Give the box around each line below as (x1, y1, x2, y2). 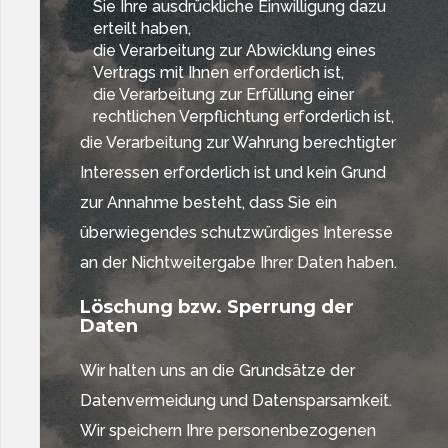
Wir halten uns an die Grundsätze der (80, 361, 355, 380)
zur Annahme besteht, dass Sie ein (80, 193, 337, 212)
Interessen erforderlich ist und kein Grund (80, 163, 386, 182)
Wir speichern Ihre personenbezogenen (80, 421, 376, 440)
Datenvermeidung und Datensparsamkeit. (80, 391, 392, 410)
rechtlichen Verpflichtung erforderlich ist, (92, 107, 394, 126)
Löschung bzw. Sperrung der (80, 296, 354, 318)
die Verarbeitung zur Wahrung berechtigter (80, 133, 396, 152)
